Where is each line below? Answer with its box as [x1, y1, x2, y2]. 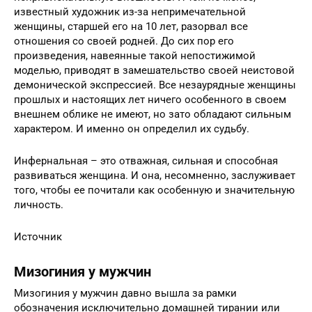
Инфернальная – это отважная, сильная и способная [14, 183, 278, 196]
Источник [14, 259, 62, 272]
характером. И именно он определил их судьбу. [14, 151, 249, 164]
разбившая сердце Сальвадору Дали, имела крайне [14, 5, 270, 18]
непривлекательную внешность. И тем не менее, [14, 19, 256, 33]
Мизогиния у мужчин [14, 293, 151, 310]
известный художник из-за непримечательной [14, 34, 246, 47]
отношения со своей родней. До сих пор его [14, 63, 234, 77]
